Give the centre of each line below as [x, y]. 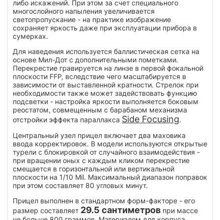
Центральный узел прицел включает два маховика [99, 135]
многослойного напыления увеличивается [84, 11]
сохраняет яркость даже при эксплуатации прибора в [105, 27]
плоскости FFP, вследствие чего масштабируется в [99, 76]
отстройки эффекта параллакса [67, 119]
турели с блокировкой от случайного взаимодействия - [106, 152]
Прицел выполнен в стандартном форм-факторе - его [104, 200]
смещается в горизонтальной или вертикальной [94, 168]
